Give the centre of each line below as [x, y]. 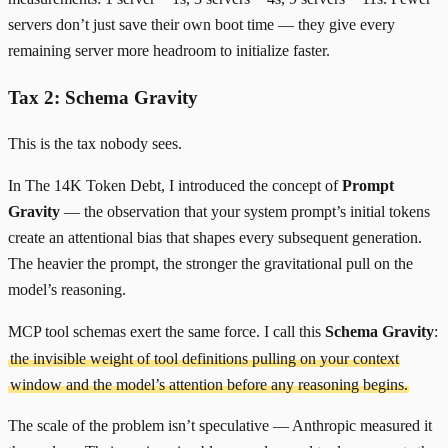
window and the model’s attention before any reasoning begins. [208, 384]
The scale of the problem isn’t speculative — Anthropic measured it [220, 426]
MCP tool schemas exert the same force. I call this [166, 332]
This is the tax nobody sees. [95, 144]
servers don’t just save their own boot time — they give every [201, 25]
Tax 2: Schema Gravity [103, 97]
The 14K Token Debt [93, 186]
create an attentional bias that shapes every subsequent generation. [215, 238]
